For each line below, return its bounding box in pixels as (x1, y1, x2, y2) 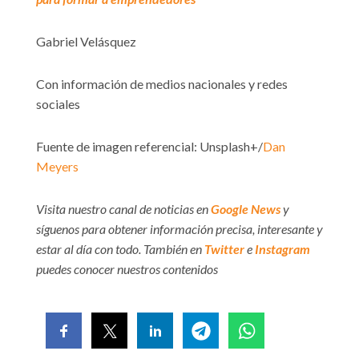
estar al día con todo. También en (36, 241, 204, 257)
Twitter (204, 241, 244, 257)
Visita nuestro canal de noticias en (36, 201, 211, 217)
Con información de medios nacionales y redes (36, 76, 288, 92)
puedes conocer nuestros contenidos (36, 261, 218, 277)
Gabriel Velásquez (36, 34, 136, 50)
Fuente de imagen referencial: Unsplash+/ (36, 139, 263, 155)
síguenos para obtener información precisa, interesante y (36, 221, 323, 237)
